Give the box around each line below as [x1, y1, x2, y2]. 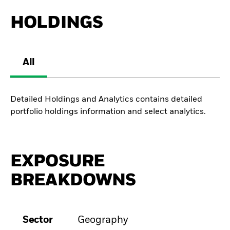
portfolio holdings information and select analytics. [10, 107, 206, 116]
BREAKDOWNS [10, 172, 136, 189]
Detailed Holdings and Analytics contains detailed [10, 95, 202, 104]
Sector [23, 215, 53, 225]
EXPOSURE [10, 153, 105, 170]
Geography [78, 215, 129, 225]
